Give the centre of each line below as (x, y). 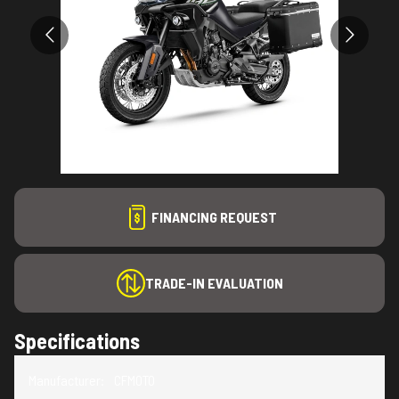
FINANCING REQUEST (214, 217)
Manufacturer (65, 380)
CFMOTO (134, 380)
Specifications (77, 341)
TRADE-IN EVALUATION (214, 283)
